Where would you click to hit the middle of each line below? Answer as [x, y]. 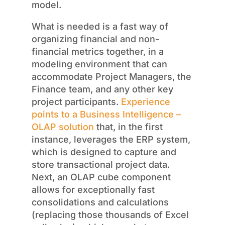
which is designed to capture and [104, 152]
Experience [145, 102]
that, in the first [128, 127]
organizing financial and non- [95, 39]
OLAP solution [63, 127]
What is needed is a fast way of [100, 27]
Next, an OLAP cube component [101, 177]
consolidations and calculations [100, 202]
